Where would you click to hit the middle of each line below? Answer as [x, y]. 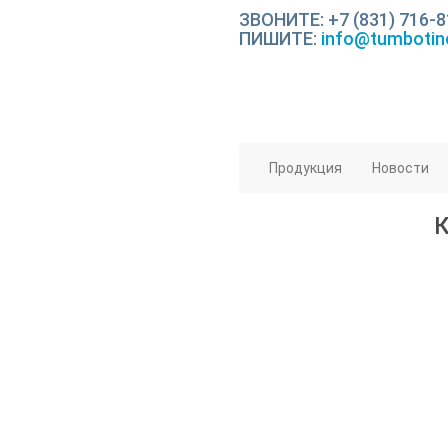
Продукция [305, 168]
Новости [400, 168]
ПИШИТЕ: [280, 38]
